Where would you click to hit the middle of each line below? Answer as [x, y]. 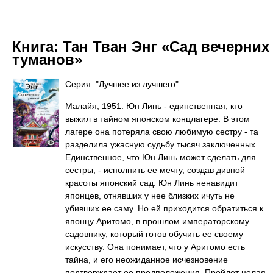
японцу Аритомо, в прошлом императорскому [157, 221]
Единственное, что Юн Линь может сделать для [161, 157]
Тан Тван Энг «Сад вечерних [166, 47]
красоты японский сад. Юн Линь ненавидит [152, 183]
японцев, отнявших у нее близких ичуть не [150, 196]
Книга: [37, 47]
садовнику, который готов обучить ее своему [154, 234]
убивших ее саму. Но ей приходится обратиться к [164, 208]
